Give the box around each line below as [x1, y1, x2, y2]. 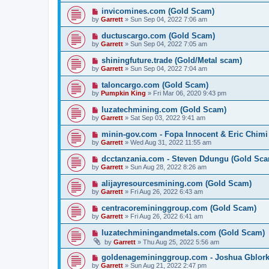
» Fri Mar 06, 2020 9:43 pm [146, 89, 226, 97]
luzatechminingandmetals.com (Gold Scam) [101, 228, 265, 237]
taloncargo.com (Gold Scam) [101, 80, 208, 89]
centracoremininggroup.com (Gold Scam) [101, 204, 256, 213]
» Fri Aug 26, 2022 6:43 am [123, 188, 203, 195]
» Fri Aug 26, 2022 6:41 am [123, 213, 203, 220]
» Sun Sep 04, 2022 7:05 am [123, 40, 207, 47]
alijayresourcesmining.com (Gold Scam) [101, 179, 252, 188]
